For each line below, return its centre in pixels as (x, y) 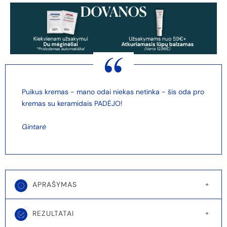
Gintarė (34, 126)
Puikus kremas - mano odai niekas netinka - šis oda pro (113, 91)
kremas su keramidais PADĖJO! (72, 103)
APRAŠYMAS (55, 185)
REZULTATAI (53, 214)
